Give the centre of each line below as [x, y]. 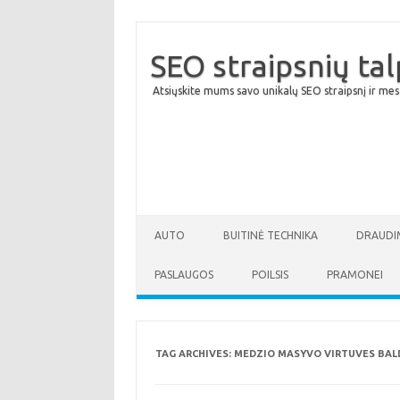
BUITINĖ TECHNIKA [271, 235]
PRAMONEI [355, 275]
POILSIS [270, 275]
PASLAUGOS [184, 275]
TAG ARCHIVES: [194, 354]
